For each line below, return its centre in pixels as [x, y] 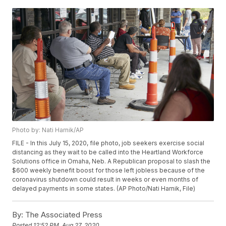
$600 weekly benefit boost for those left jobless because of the [109, 171]
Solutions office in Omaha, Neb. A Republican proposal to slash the [111, 161]
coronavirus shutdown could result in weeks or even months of [105, 180]
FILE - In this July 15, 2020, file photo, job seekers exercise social [108, 143]
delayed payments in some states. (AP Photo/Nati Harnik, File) [104, 189]
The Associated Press [63, 215]
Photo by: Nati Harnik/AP [48, 130]
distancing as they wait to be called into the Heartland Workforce [108, 152]
